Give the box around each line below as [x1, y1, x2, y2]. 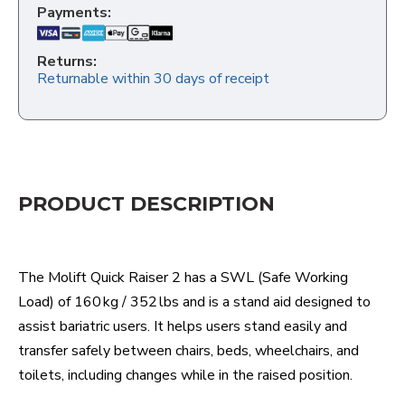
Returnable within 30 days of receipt [37, 69, 269, 89]
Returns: [37, 52, 97, 71]
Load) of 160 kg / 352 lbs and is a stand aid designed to [18, 292, 371, 313]
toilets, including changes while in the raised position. [18, 365, 353, 386]
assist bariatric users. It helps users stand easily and [18, 316, 347, 337]
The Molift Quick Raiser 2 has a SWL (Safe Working [18, 268, 348, 288]
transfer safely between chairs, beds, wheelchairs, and [18, 341, 359, 362]
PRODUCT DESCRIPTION [18, 192, 275, 217]
